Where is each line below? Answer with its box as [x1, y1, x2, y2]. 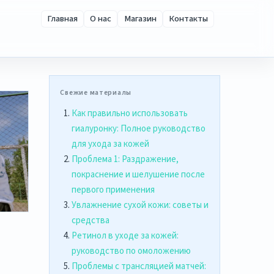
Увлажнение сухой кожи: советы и [71, 199, 209, 212]
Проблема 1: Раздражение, [71, 153, 179, 166]
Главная [47, 12, 78, 26]
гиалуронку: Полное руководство [71, 122, 206, 136]
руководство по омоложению [71, 245, 191, 258]
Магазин [124, 12, 157, 26]
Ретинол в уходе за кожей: [71, 229, 179, 243]
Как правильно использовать [71, 107, 188, 120]
